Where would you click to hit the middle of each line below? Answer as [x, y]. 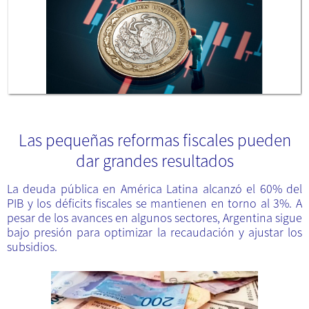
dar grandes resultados [154, 161]
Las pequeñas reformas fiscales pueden [154, 140]
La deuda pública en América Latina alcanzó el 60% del [154, 189]
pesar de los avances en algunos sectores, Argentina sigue [154, 218]
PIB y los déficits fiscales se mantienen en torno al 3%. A [154, 203]
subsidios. [32, 247]
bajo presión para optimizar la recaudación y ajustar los [154, 232]
